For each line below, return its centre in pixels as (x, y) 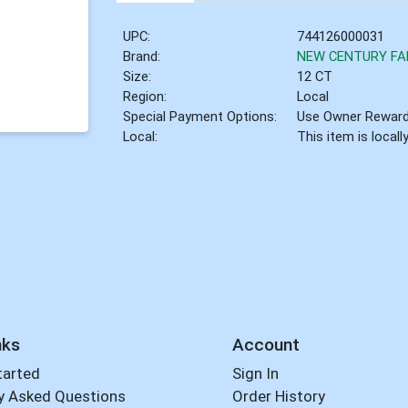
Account (265, 344)
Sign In (255, 374)
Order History (278, 397)
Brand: (142, 56)
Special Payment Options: (200, 116)
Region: (145, 96)
